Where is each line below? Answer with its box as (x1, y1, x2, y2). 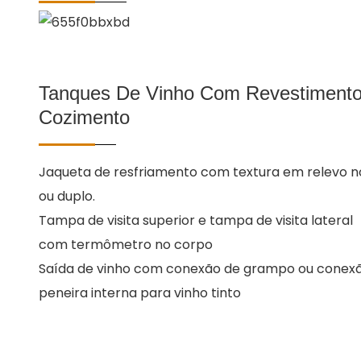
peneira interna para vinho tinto (39, 283, 241, 302)
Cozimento (39, 106, 130, 128)
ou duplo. (39, 186, 95, 205)
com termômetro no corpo (39, 234, 213, 254)
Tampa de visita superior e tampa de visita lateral (39, 210, 353, 230)
